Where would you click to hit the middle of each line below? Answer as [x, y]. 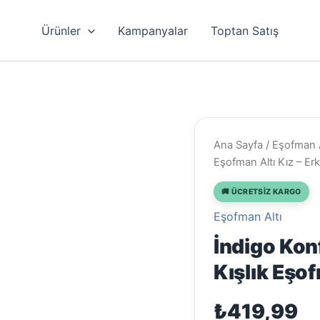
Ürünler [61, 30]
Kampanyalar [152, 30]
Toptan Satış [244, 30]
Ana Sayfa [238, 145]
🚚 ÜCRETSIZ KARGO [261, 191]
